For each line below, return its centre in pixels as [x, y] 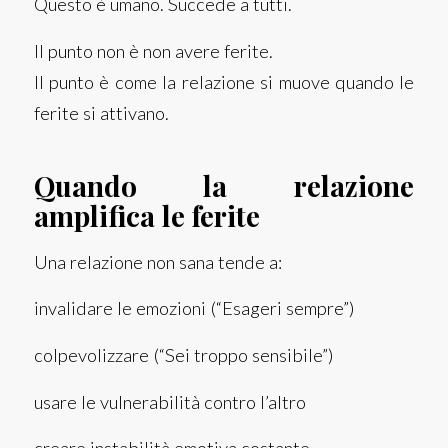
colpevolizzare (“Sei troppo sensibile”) [183, 354]
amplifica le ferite [146, 216]
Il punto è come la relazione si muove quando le [224, 82]
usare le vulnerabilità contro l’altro [169, 401]
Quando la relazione [224, 186]
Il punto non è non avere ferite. [153, 51]
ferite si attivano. [101, 113]
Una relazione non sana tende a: [157, 261]
